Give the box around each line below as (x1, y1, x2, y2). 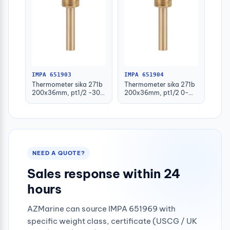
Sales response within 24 (27, 166, 181, 182)
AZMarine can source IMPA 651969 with (27, 204, 176, 214)
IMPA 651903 (32, 71, 71, 79)
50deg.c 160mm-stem (32, 97, 99, 105)
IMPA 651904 (124, 71, 164, 79)
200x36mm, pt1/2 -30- (32, 89, 104, 97)
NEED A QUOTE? (32, 149, 85, 157)
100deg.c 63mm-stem (124, 97, 191, 105)
